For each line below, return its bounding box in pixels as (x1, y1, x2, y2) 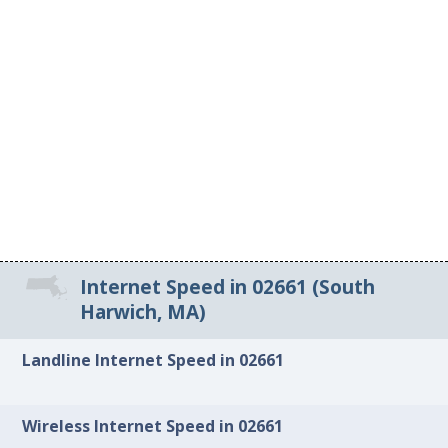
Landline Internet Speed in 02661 (22, 348, 285, 371)
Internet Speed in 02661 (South (80, 274, 376, 301)
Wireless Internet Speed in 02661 (22, 415, 284, 438)
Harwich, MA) (80, 299, 207, 326)
